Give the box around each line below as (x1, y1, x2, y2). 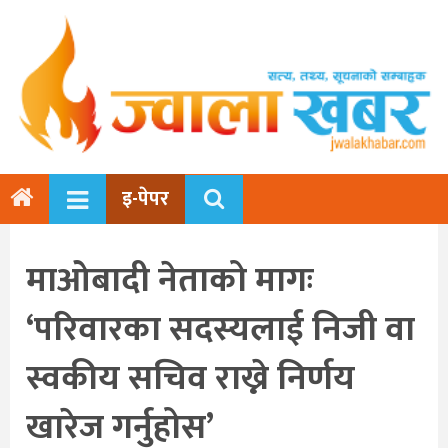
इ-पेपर (122, 182, 169, 217)
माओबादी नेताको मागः (26, 251, 314, 311)
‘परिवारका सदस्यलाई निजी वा (26, 300, 415, 360)
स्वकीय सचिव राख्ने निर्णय (26, 349, 355, 409)
